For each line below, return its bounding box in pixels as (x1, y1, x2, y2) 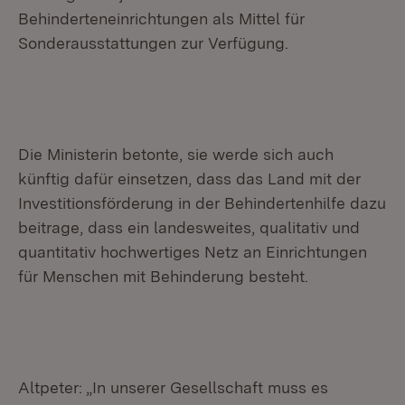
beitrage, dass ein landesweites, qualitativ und (18, 218, 360, 237)
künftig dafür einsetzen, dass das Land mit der (18, 169, 361, 188)
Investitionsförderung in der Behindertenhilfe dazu (18, 193, 386, 212)
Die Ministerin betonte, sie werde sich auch (18, 145, 334, 164)
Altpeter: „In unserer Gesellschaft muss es (18, 378, 328, 397)
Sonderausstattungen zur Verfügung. (18, 33, 288, 52)
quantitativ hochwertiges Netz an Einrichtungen (18, 242, 367, 261)
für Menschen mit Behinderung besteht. (18, 267, 308, 286)
